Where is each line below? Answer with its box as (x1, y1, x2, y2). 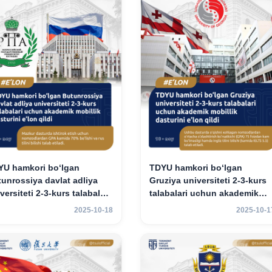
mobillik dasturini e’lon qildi (149, 201, 265, 211)
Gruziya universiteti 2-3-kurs (149, 175, 267, 186)
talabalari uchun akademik (149, 188, 259, 199)
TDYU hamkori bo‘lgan (149, 163, 242, 173)
